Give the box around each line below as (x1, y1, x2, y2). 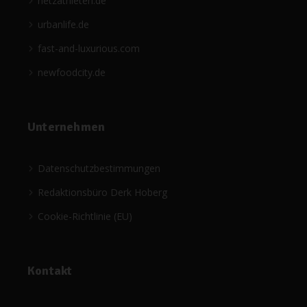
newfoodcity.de (38, 66, 106, 79)
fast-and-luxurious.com (38, 42, 140, 56)
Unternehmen (27, 119, 106, 135)
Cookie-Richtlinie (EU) (38, 210, 132, 223)
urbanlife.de (38, 18, 89, 32)
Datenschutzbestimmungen (38, 162, 160, 175)
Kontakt (27, 263, 73, 279)
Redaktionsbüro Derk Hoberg (38, 186, 167, 199)
